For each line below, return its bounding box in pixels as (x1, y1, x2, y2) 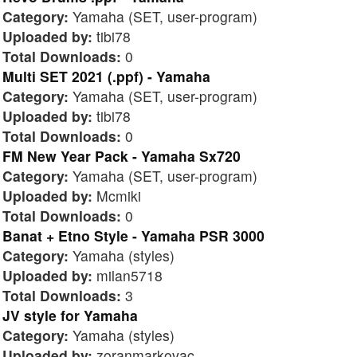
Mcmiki (92, 185, 141, 206)
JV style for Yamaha (2, 304, 138, 325)
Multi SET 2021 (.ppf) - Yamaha (2, 65, 210, 86)
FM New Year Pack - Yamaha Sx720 (2, 145, 241, 166)
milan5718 (92, 265, 163, 285)
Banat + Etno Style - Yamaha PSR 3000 (2, 225, 265, 245)
